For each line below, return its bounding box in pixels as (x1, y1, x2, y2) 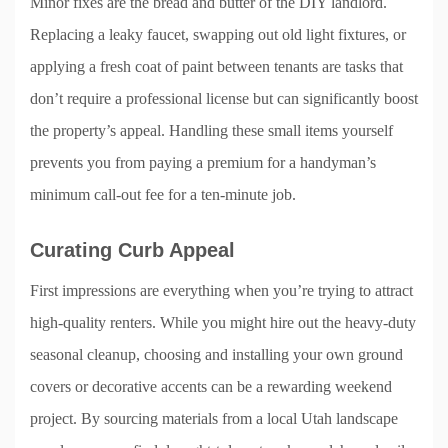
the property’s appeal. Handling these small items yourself (30, 121, 393, 139)
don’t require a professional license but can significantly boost (30, 89, 418, 107)
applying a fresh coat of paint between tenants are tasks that (30, 57, 403, 75)
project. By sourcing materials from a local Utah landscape (30, 409, 398, 427)
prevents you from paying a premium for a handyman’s (30, 153, 376, 171)
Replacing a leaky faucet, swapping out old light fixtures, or (30, 25, 406, 43)
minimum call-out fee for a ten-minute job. (30, 185, 296, 203)
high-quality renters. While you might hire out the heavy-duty (30, 313, 416, 331)
